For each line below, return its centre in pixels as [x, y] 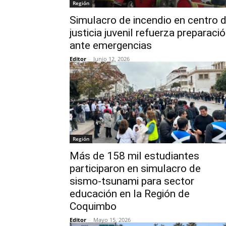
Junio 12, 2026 [111, 59]
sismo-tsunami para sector [132, 181]
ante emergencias [111, 45]
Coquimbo [93, 206]
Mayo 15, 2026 [112, 220]
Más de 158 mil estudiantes [134, 156]
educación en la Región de [130, 194]
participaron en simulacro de [135, 168]
